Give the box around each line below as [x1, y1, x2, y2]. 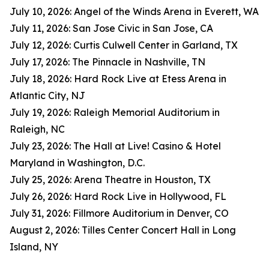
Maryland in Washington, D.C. [10, 156, 145, 169]
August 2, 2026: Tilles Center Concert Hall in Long [10, 223, 236, 236]
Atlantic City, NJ [10, 89, 85, 101]
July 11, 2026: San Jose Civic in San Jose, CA [10, 22, 213, 34]
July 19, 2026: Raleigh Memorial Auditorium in [10, 106, 220, 118]
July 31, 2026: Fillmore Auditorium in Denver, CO [10, 207, 229, 219]
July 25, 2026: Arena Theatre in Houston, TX [10, 173, 211, 186]
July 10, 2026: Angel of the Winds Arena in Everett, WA [10, 5, 259, 17]
